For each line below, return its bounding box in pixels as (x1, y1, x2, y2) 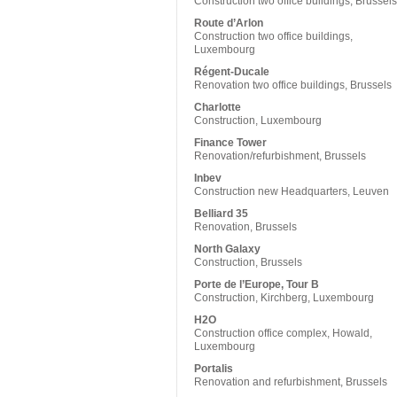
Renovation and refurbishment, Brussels (194, 376, 387, 388)
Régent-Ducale (194, 66, 269, 78)
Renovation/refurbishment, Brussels (194, 150, 366, 162)
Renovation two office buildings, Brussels (194, 79, 392, 91)
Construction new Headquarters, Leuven (194, 185, 389, 198)
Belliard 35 (194, 207, 248, 220)
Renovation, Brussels (194, 221, 297, 233)
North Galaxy (194, 243, 261, 255)
